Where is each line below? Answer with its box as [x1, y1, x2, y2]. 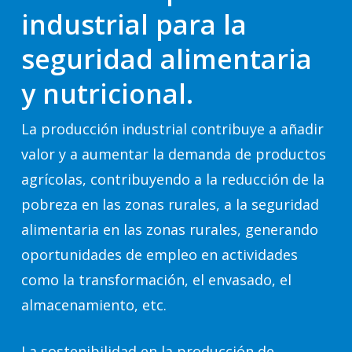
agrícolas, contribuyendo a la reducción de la [20, 170, 324, 189]
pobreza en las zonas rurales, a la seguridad [20, 195, 319, 214]
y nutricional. [20, 75, 193, 112]
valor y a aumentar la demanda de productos [20, 145, 326, 163]
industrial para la [20, 6, 247, 42]
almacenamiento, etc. [20, 295, 167, 314]
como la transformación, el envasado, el [20, 270, 291, 289]
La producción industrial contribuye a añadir [20, 119, 324, 138]
